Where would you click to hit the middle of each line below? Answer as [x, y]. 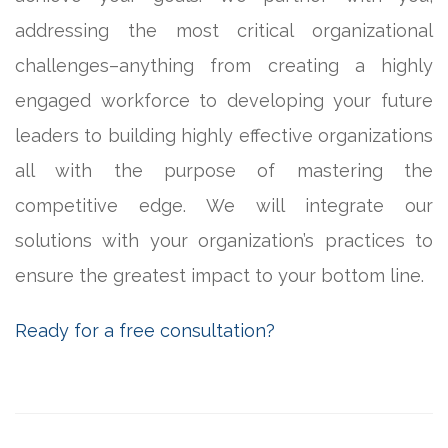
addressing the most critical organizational [224, 30]
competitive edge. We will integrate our [224, 205]
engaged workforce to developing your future [224, 100]
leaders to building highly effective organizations [224, 135]
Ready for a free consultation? [145, 330]
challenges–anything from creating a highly [224, 65]
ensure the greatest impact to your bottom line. [219, 275]
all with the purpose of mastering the [224, 170]
